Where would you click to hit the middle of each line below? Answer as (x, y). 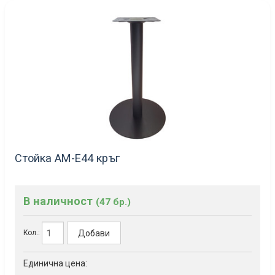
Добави (94, 233)
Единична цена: (55, 264)
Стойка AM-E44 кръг (67, 158)
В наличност (60, 201)
